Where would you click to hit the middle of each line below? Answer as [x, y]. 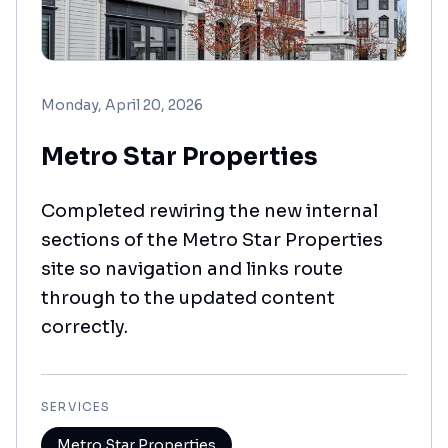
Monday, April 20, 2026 [122, 105]
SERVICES [76, 406]
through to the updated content [188, 298]
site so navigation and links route [192, 269]
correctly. [84, 327]
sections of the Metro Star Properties [212, 240]
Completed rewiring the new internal [209, 211]
